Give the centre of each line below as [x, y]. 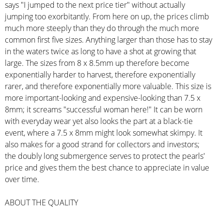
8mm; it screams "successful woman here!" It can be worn [104, 109]
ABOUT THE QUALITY [41, 202]
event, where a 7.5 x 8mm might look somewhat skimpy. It [104, 133]
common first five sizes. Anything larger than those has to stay [108, 40]
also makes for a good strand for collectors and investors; [102, 144]
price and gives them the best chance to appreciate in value [107, 168]
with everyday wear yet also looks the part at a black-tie [99, 121]
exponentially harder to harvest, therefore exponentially [100, 75]
